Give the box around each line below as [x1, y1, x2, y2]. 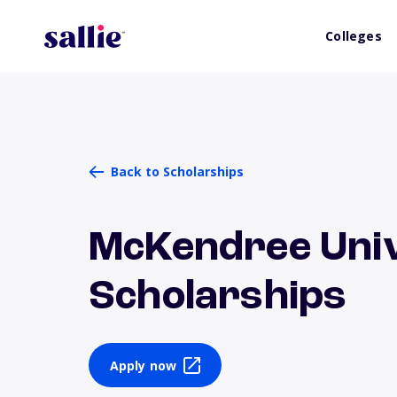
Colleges [325, 27, 382, 44]
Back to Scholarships [111, 163, 244, 180]
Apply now [109, 356, 177, 374]
